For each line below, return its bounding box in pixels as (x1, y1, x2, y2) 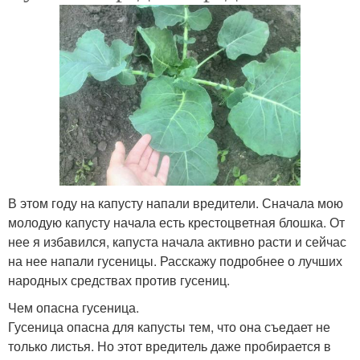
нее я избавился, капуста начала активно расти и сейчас (8, 232, 346, 252)
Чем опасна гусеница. (8, 298, 139, 317)
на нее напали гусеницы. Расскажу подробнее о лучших (8, 252, 342, 271)
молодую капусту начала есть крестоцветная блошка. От (8, 213, 345, 232)
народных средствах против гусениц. (8, 271, 230, 290)
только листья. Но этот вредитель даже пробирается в (8, 337, 331, 356)
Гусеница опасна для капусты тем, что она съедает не (8, 317, 330, 337)
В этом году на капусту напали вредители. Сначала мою (8, 194, 343, 213)
